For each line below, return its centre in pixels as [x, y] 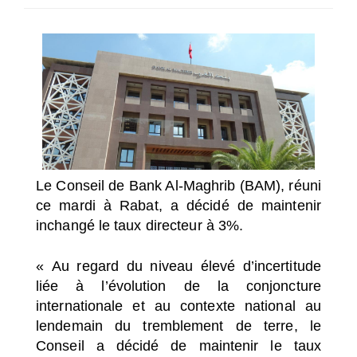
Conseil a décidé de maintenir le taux [178, 345]
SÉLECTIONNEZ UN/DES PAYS [95, 24]
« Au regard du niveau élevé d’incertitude [178, 266]
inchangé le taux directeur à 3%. [140, 225]
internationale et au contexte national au [178, 306]
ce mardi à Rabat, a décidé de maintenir [178, 205]
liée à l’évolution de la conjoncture [178, 286]
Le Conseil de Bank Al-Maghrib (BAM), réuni [178, 185]
